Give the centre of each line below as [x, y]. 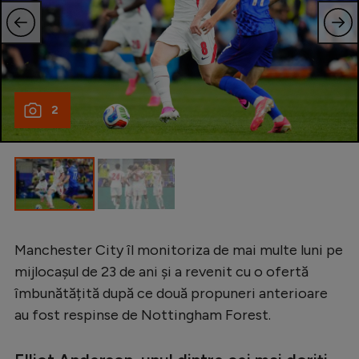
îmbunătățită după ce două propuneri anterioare [171, 293]
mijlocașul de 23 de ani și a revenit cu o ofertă [161, 271]
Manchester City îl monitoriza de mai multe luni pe [179, 250]
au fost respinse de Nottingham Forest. [143, 315]
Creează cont [139, 30]
